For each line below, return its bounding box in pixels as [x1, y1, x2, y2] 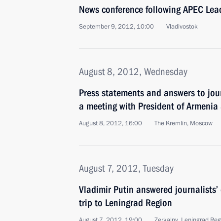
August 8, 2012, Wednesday [79, 66, 187, 77]
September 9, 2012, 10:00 [79, 22, 154, 31]
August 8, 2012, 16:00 [79, 119, 142, 128]
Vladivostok [166, 22, 198, 31]
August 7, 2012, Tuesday [79, 162, 174, 174]
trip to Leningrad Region [79, 197, 172, 209]
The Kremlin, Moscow [154, 119, 213, 128]
